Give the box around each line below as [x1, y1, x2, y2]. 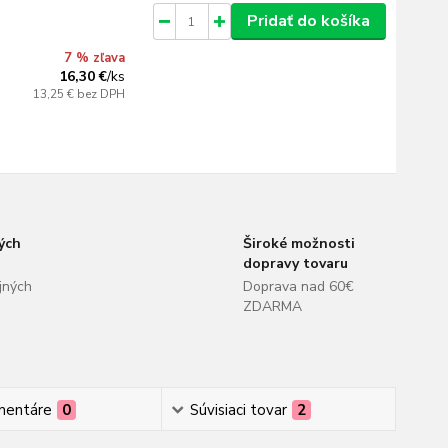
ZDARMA [242, 297, 302, 316]
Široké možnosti [242, 234, 355, 253]
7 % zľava [64, 49, 126, 67]
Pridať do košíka [246, 10, 370, 32]
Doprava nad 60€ [242, 277, 354, 296]
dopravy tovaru [242, 254, 348, 273]
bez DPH [77, 86, 126, 102]
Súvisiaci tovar [189, 400, 287, 420]
